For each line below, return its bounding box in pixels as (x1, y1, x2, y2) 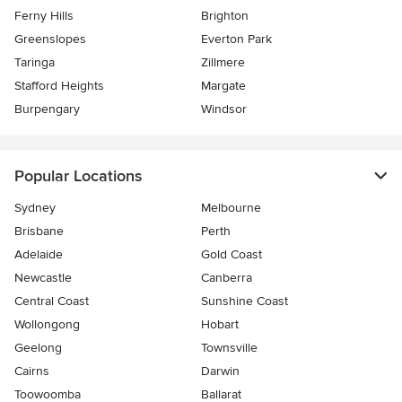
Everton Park (201, 31, 272, 47)
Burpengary (14, 100, 80, 117)
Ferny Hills (14, 7, 74, 23)
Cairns (14, 363, 49, 379)
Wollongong (14, 316, 80, 332)
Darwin (201, 363, 240, 379)
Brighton (201, 7, 249, 23)
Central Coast (14, 293, 89, 309)
